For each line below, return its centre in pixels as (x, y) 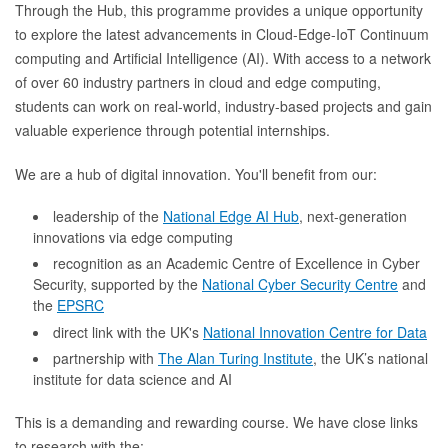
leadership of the (108, 215)
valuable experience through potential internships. (172, 129)
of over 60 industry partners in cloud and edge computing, (198, 81)
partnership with (105, 358)
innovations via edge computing (133, 236)
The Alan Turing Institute (235, 358)
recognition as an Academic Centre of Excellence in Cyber (236, 263)
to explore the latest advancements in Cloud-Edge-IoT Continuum (222, 33)
